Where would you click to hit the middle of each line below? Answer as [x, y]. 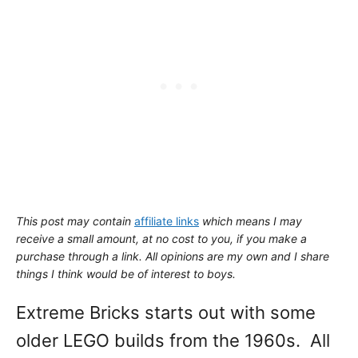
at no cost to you [186, 239]
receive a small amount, [79, 239]
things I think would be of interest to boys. [126, 274]
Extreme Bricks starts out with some [166, 312]
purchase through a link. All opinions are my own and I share [173, 256]
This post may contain [75, 221]
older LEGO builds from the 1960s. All [173, 340]
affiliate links [167, 221]
